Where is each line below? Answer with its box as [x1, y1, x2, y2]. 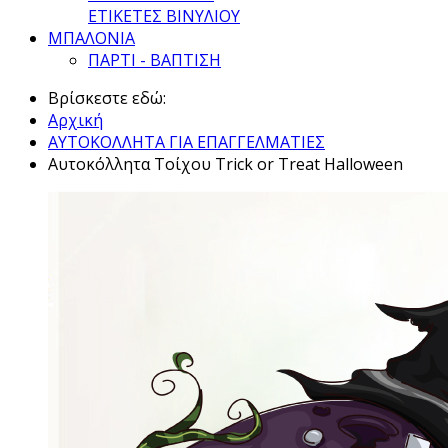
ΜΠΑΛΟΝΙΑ [48, 27, 135, 49]
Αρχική [48, 109, 103, 131]
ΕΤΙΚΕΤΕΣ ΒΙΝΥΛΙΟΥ [88, 5, 240, 27]
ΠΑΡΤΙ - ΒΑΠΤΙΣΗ [88, 49, 221, 71]
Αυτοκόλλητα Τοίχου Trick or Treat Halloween [48, 153, 403, 175]
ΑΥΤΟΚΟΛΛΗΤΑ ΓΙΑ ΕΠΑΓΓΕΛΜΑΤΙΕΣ [48, 131, 325, 153]
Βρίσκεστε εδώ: [48, 87, 174, 109]
